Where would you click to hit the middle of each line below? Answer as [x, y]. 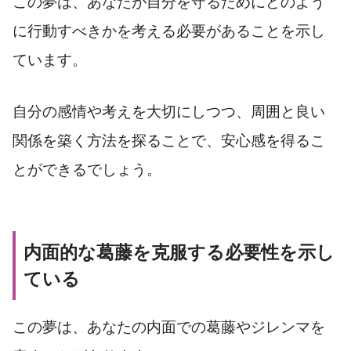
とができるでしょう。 [87, 169]
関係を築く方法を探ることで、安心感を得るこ [169, 140]
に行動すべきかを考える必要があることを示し [169, 31]
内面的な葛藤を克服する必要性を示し [179, 252]
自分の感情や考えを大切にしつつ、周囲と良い [169, 111]
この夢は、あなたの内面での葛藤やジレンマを [169, 327]
